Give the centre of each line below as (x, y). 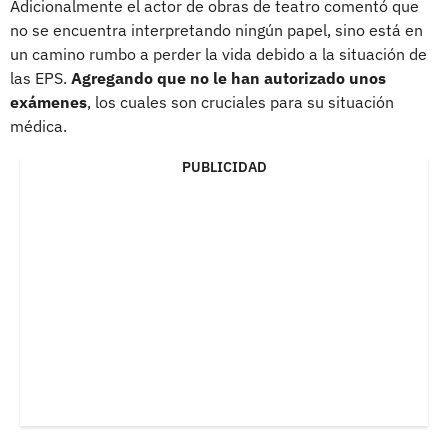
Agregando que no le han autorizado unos (228, 78)
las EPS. (40, 78)
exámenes (48, 102)
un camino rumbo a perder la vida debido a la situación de (218, 54)
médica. (38, 126)
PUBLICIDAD (224, 167)
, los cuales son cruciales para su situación (240, 102)
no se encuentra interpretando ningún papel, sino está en (216, 30)
